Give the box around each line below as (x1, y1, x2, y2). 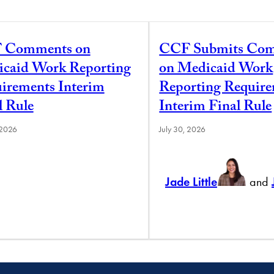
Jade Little (165, 174, 217, 189)
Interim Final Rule (159, 95, 272, 120)
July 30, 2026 (159, 124, 206, 135)
